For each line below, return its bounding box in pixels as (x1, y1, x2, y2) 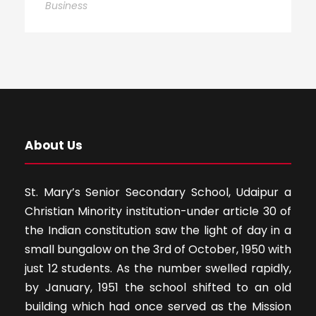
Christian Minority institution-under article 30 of (25, 203, 291, 220)
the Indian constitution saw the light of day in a (25, 222, 291, 239)
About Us (25, 137, 83, 154)
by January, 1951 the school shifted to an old (25, 279, 291, 296)
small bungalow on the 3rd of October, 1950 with (25, 241, 291, 258)
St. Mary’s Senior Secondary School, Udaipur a (25, 184, 291, 201)
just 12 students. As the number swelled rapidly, (25, 260, 291, 277)
